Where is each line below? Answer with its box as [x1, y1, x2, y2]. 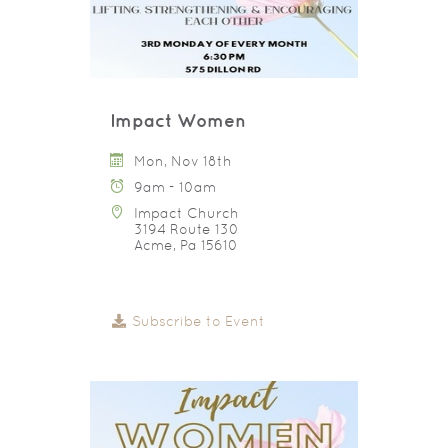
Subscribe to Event [127, 312, 265, 329]
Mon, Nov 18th [134, 152, 232, 169]
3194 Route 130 [134, 220, 239, 237]
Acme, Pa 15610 [134, 236, 238, 253]
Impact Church [134, 204, 239, 221]
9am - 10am [134, 178, 216, 195]
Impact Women [110, 109, 246, 131]
